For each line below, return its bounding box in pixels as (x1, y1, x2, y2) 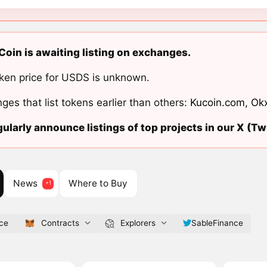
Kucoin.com (190, 96, 245, 108)
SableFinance (191, 218, 243, 228)
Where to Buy (69, 178, 128, 190)
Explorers (120, 218, 156, 228)
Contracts (41, 218, 79, 228)
